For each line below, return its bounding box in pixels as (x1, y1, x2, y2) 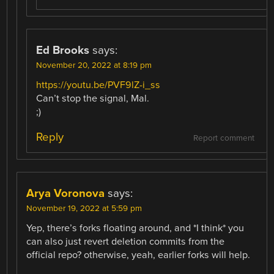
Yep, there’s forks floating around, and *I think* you (26, 222, 245, 235)
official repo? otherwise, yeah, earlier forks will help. (26, 249, 251, 262)
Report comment (193, 133, 254, 144)
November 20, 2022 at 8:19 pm (36, 61, 152, 71)
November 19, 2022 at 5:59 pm (26, 204, 143, 214)
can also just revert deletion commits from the (26, 235, 225, 248)
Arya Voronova (26, 187, 105, 201)
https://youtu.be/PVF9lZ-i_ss (36, 79, 161, 92)
